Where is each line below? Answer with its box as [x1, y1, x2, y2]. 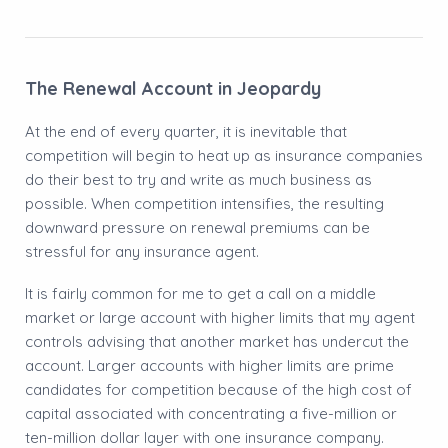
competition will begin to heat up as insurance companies [25, 145, 423, 165]
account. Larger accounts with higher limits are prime [25, 355, 394, 375]
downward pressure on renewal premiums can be [25, 217, 370, 237]
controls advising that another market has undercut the [25, 331, 409, 351]
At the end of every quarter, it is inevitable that [25, 121, 347, 141]
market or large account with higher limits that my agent [25, 307, 415, 327]
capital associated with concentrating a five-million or [25, 403, 397, 423]
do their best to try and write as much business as [25, 169, 372, 189]
